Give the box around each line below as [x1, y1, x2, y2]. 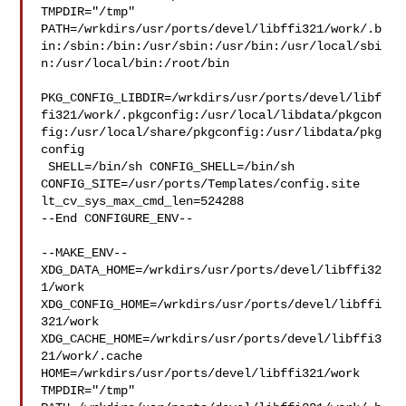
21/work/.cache [41, 349, 158, 363]
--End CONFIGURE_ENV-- [41, 211, 194, 226]
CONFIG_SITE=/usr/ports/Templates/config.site [41, 177, 361, 191]
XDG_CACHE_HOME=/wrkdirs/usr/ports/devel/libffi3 [41, 332, 382, 346]
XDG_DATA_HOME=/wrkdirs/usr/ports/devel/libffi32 [41, 263, 382, 277]
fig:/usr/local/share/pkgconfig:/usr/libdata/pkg [41, 125, 382, 140]
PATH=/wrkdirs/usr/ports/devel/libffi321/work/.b [41, 22, 382, 36]
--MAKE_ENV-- [41, 246, 129, 260]
